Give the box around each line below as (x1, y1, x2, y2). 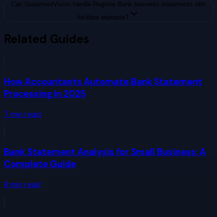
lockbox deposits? (77, 14, 128, 21)
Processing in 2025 (4, 87, 86, 100)
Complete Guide (4, 158, 76, 170)
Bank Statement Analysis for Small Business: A (4, 146, 206, 158)
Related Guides (4, 31, 89, 47)
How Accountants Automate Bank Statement (4, 75, 202, 88)
